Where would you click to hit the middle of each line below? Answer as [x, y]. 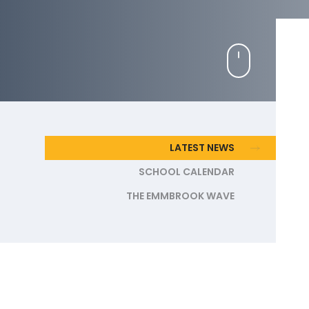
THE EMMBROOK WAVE [180, 196]
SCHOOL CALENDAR [187, 172]
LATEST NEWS [202, 148]
